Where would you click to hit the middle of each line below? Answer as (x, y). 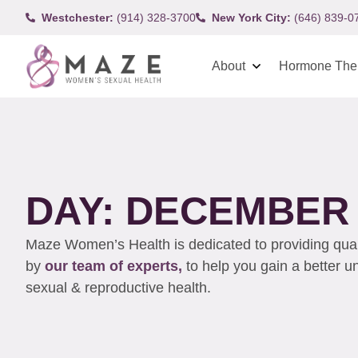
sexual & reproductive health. (120, 287)
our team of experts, (115, 266)
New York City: (251, 17)
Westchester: (78, 17)
